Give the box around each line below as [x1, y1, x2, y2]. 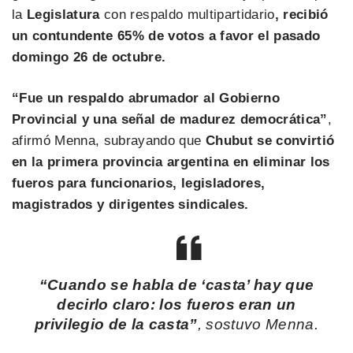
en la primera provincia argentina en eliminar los [12, 154, 330, 169]
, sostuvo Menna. [197, 316, 319, 333]
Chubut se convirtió [205, 133, 335, 148]
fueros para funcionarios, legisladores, [12, 176, 266, 191]
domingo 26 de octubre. [12, 49, 166, 65]
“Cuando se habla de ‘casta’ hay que [39, 277, 314, 294]
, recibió [274, 6, 329, 22]
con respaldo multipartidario [99, 6, 275, 22]
